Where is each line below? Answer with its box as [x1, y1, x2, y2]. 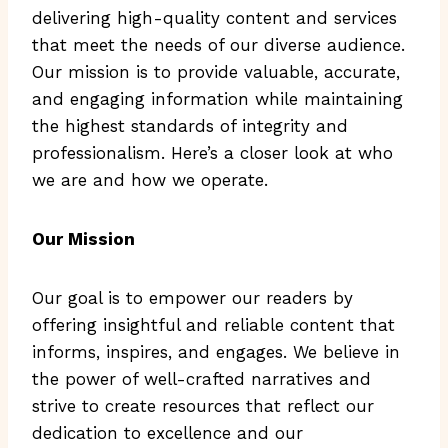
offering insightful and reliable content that [32, 315, 395, 335]
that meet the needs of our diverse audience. [32, 35, 405, 55]
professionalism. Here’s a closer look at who [32, 143, 393, 163]
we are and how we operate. [32, 170, 268, 190]
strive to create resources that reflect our [32, 396, 374, 416]
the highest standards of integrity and [32, 116, 348, 136]
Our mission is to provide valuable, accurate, [32, 62, 400, 82]
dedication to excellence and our [32, 423, 303, 443]
